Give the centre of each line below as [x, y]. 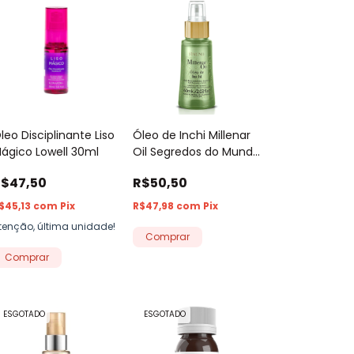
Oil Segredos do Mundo [197, 152]
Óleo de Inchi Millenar [192, 136]
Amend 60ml [169, 169]
